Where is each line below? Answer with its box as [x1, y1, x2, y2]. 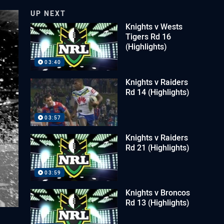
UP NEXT [30, 8, 66, 18]
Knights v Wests [125, 21, 183, 32]
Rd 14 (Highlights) [125, 86, 189, 97]
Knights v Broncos [125, 187, 190, 198]
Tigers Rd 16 [125, 31, 171, 42]
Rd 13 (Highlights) [125, 197, 189, 208]
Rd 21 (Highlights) [125, 141, 189, 153]
